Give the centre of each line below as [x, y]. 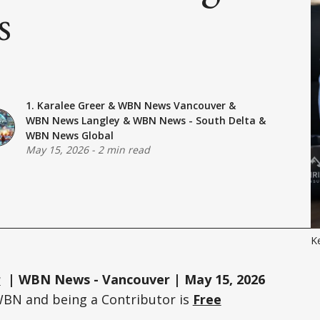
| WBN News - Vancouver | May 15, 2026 [136, 280]
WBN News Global [69, 136]
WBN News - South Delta [194, 121]
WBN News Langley [72, 121]
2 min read [124, 150]
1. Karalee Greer [65, 106]
